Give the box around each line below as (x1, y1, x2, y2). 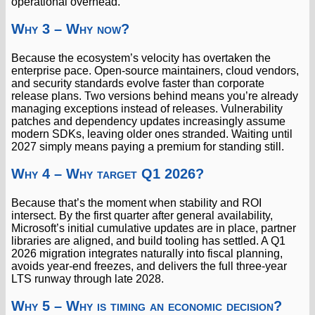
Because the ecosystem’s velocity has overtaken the (11, 52, 271, 64)
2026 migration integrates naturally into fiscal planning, (11, 247, 283, 259)
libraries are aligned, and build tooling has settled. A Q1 (11, 235, 285, 247)
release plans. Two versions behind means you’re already (11, 90, 298, 102)
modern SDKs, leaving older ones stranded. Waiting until (11, 128, 292, 140)
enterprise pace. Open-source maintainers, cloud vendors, (11, 65, 299, 77)
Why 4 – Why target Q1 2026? (11, 166, 204, 181)
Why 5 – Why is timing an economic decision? (11, 298, 282, 314)
